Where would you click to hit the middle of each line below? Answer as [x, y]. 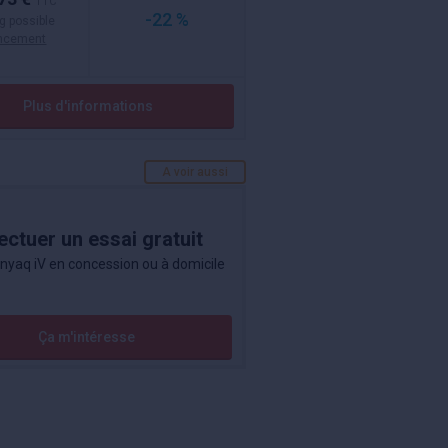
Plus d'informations [87, 106]
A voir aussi [194, 172]
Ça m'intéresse [87, 337]
